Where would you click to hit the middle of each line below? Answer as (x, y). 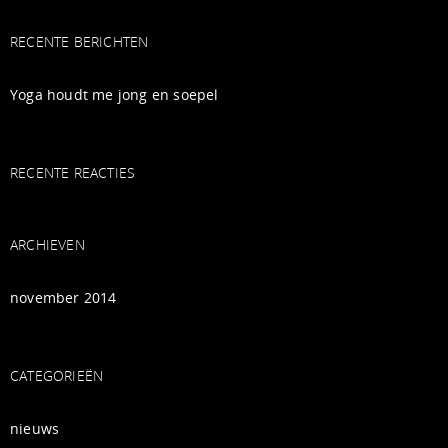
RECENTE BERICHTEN (79, 41)
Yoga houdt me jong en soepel (114, 94)
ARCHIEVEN (47, 244)
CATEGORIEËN (57, 375)
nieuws (35, 428)
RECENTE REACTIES (73, 172)
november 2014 (63, 297)
